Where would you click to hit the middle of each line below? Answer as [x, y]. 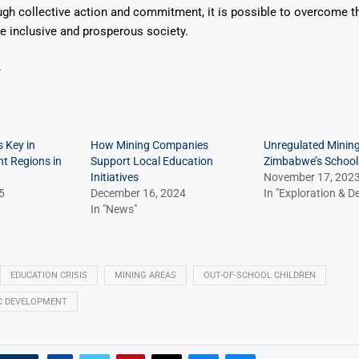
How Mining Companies [149, 145]
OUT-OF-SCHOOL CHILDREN [259, 275]
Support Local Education [151, 161]
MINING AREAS [145, 275]
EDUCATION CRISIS [48, 275]
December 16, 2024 [138, 193]
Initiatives [114, 177]
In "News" [113, 209]
